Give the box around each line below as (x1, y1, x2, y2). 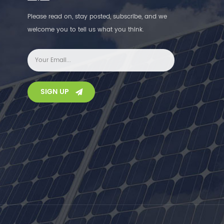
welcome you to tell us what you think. (27, 24, 144, 34)
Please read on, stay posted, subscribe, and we (27, 11, 167, 21)
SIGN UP (40, 85, 69, 97)
